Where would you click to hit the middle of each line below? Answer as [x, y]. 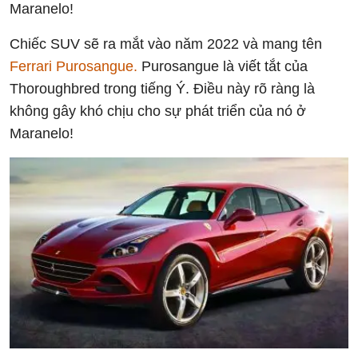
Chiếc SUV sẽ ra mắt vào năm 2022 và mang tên [166, 44]
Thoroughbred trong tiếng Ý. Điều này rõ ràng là [162, 89]
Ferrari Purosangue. [74, 67]
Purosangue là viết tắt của [223, 67]
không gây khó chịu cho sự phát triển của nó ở [158, 111]
